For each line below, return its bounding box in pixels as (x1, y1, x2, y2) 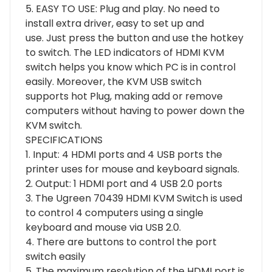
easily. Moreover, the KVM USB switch (25, 75, 202, 89)
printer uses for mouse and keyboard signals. (25, 162, 239, 177)
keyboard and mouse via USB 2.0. (25, 220, 181, 235)
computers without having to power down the (25, 104, 245, 118)
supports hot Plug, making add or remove (25, 89, 223, 104)
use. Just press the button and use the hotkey (25, 31, 243, 46)
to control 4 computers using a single (25, 206, 203, 220)
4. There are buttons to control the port (25, 235, 217, 250)
